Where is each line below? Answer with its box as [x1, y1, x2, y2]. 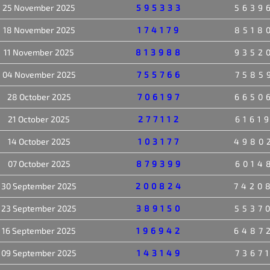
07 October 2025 [7, 158, 71, 169]
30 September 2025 [1, 180, 77, 191]
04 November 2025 [2, 69, 76, 80]
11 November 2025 [4, 46, 74, 57]
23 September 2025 [1, 202, 77, 213]
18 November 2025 [2, 24, 75, 35]
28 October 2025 [7, 91, 71, 102]
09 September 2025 [1, 247, 77, 258]
